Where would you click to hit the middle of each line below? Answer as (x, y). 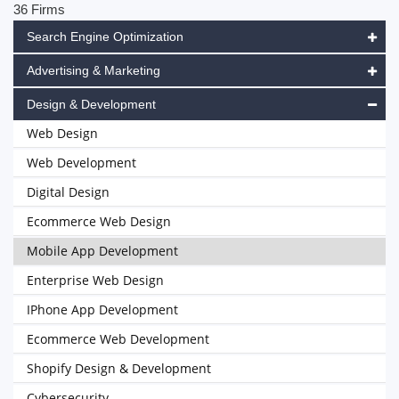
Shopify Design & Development (119, 368)
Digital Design (68, 192)
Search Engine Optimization (105, 37)
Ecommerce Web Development (118, 339)
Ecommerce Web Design (99, 221)
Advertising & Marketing (94, 70)
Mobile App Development (102, 251)
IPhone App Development (102, 309)
